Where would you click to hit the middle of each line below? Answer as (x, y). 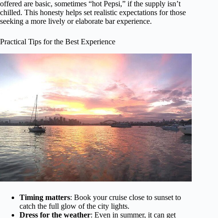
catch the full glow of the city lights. (74, 206)
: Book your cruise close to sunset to (126, 197)
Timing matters (45, 197)
